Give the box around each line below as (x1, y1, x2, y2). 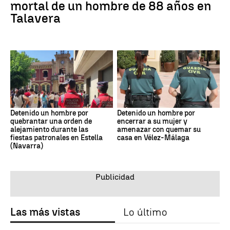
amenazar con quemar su (117, 125, 201, 135)
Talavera (10, 10, 61, 26)
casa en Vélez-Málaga (117, 133, 189, 143)
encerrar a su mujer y (117, 117, 187, 126)
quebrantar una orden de (10, 117, 92, 126)
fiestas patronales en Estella (10, 133, 103, 143)
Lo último (123, 206, 167, 219)
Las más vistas (10, 206, 80, 219)
